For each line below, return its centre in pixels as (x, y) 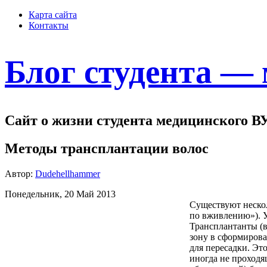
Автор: (20, 173)
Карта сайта (53, 15)
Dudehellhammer (68, 173)
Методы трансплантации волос (107, 148)
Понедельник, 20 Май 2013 (60, 194)
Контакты (49, 25)
